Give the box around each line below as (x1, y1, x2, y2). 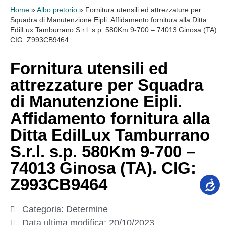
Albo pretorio (37, 6, 77, 14)
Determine (66, 204, 108, 214)
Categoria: (22, 204, 66, 214)
